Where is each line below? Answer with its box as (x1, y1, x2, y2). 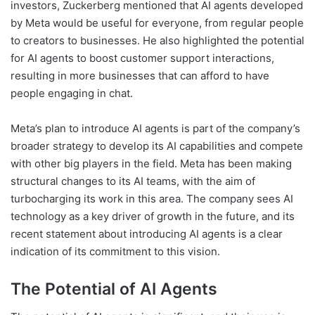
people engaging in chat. (11, 86, 133, 100)
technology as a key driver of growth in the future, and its (11, 209, 295, 223)
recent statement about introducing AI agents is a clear (11, 226, 283, 240)
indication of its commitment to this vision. (11, 244, 220, 258)
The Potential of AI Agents (11, 278, 217, 299)
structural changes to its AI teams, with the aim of (11, 174, 255, 188)
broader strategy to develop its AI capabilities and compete (11, 139, 303, 153)
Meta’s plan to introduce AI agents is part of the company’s (11, 121, 300, 135)
